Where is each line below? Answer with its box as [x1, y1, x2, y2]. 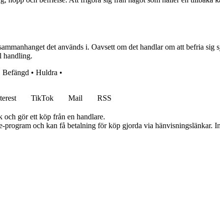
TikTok [31, 93, 54, 102]
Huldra [36, 68, 57, 77]
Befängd [2, 68, 29, 77]
